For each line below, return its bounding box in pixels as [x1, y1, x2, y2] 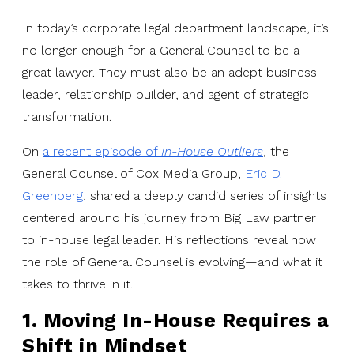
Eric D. [245, 165, 282, 181]
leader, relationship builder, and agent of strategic [22, 86, 309, 102]
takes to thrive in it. [22, 276, 133, 292]
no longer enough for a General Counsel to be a [22, 42, 299, 58]
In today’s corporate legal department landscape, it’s [22, 20, 329, 36]
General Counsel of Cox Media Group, [22, 165, 245, 181]
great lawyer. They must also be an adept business [22, 64, 317, 80]
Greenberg [22, 187, 83, 203]
